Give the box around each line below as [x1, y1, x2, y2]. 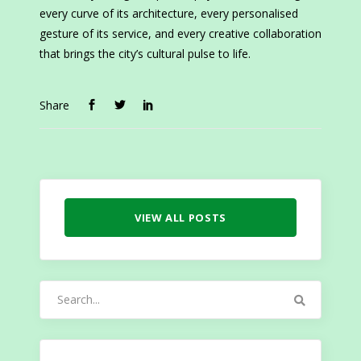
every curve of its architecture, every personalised [39, 6, 298, 22]
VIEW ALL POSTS [134, 210, 227, 226]
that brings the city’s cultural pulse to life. [39, 46, 251, 62]
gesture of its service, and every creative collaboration [39, 26, 322, 42]
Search [39, 282, 74, 298]
